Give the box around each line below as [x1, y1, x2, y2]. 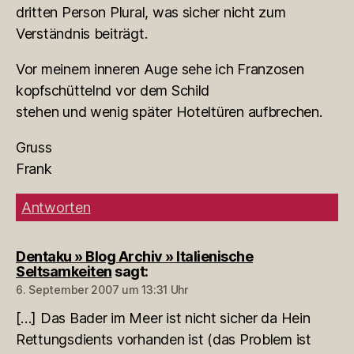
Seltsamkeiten [16, 263, 112, 281]
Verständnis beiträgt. [16, 25, 148, 43]
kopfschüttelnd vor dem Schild [16, 82, 210, 100]
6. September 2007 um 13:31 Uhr [16, 283, 188, 297]
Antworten [21, 199, 91, 217]
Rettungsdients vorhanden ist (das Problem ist [16, 331, 311, 348]
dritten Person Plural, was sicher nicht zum [16, 4, 286, 21]
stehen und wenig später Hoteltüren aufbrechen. [16, 104, 322, 121]
